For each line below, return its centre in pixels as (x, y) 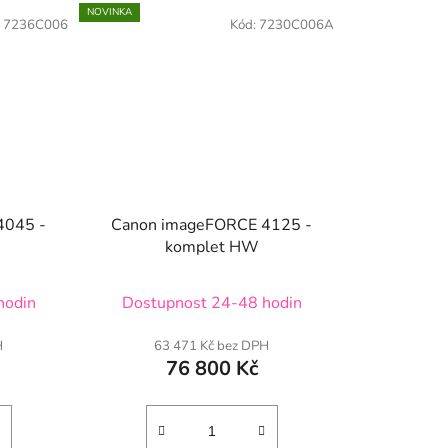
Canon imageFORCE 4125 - (212, 224)
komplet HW (211, 246)
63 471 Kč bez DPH (212, 345)
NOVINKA (109, 12)
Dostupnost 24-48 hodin (211, 302)
